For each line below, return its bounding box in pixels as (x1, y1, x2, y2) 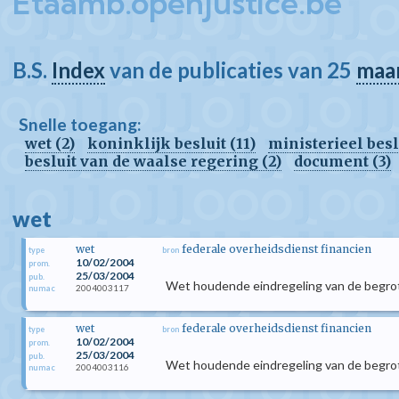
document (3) (294, 152, 391, 170)
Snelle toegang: (19, 114, 142, 134)
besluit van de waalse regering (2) (25, 152, 281, 170)
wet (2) (25, 134, 75, 152)
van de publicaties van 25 (105, 57, 356, 83)
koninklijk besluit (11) (87, 134, 256, 152)
